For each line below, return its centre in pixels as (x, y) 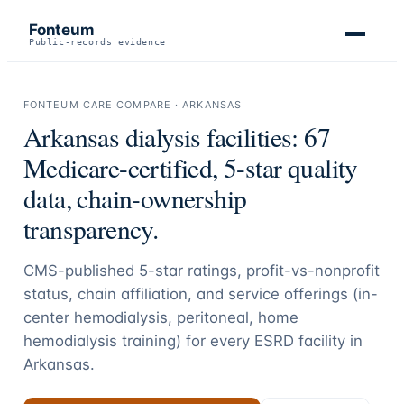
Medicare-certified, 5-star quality (190, 167)
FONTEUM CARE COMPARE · (103, 105)
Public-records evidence (97, 42)
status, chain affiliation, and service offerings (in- (200, 294)
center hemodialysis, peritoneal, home (161, 317)
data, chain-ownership (135, 198)
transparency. (91, 229)
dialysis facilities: (212, 137)
